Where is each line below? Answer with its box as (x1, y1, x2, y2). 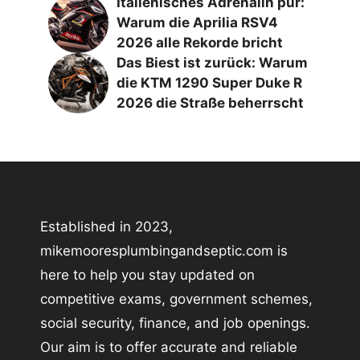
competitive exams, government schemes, (40, 290, 313, 307)
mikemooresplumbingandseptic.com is (40, 242, 288, 259)
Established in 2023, (40, 218, 173, 235)
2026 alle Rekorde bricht (117, 35, 283, 51)
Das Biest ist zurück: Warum (117, 55, 308, 71)
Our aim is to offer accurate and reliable (40, 338, 297, 355)
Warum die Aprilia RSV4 (117, 14, 278, 31)
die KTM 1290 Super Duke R (117, 75, 302, 91)
